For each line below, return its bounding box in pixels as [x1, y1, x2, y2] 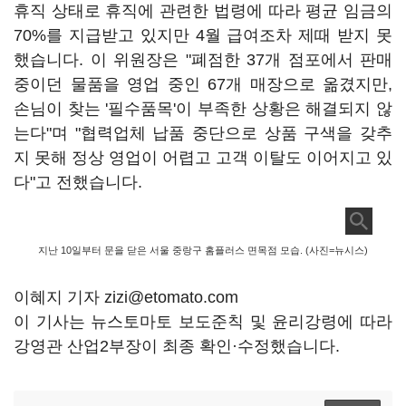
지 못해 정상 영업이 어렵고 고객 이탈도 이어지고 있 [14, 149, 392, 167]
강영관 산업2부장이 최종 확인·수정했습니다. [14, 337, 340, 355]
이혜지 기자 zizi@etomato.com [14, 288, 238, 306]
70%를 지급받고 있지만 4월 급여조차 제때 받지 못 [14, 26, 392, 44]
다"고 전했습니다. [14, 173, 147, 191]
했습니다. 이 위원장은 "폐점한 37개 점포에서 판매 [14, 51, 392, 69]
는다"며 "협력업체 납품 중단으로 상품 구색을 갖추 [14, 124, 392, 142]
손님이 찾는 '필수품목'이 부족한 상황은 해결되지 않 [14, 100, 392, 118]
